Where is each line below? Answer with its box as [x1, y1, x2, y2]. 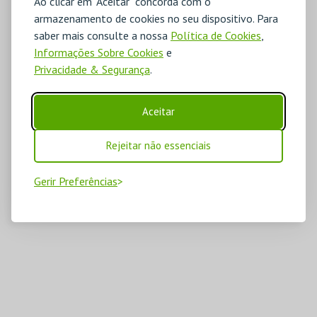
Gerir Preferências [34, 173, 117, 188]
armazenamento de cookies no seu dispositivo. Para [34, 11, 278, 25]
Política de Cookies [171, 28, 261, 42]
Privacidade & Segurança [34, 62, 150, 76]
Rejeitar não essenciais [106, 138, 211, 152]
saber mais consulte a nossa [34, 28, 171, 42]
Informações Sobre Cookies [34, 45, 163, 59]
